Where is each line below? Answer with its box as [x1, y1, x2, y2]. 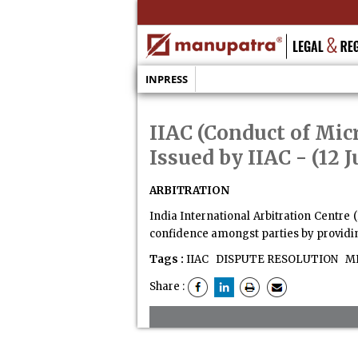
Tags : [149, 253, 184, 266]
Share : [149, 280, 187, 294]
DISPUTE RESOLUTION [213, 253, 338, 266]
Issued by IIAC [149, 145, 291, 170]
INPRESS [145, 72, 188, 86]
